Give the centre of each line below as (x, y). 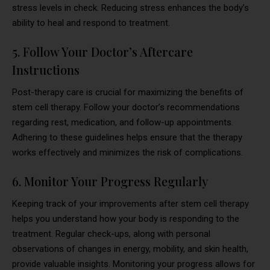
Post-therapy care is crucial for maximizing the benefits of (128, 92)
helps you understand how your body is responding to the (126, 218)
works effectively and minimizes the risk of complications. (127, 152)
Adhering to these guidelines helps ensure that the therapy (127, 137)
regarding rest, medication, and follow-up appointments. (123, 122)
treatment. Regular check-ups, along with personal (111, 234)
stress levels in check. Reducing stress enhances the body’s (130, 8)
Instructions (46, 69)
